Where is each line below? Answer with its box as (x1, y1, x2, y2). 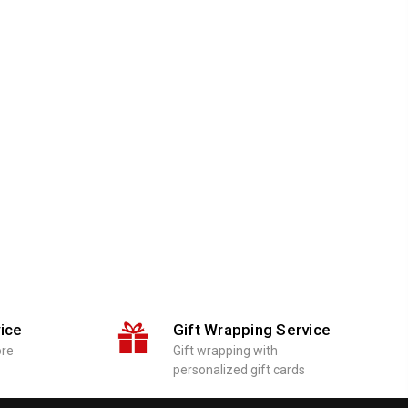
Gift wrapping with (172, 342, 278, 358)
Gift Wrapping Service (172, 320, 331, 339)
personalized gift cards (172, 362, 305, 377)
